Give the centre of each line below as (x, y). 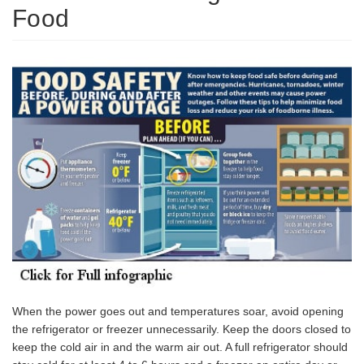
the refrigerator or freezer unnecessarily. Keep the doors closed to (182, 329)
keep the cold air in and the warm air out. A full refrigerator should (180, 347)
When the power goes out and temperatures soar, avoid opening (178, 312)
